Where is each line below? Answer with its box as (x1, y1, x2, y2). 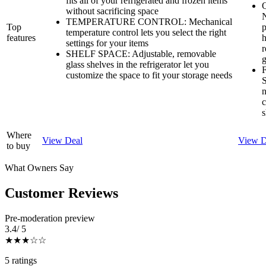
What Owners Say (5, 163, 74, 173)
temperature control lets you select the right (66, 27, 226, 38)
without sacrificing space (66, 6, 159, 17)
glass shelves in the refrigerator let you (66, 59, 209, 70)
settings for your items (66, 38, 148, 49)
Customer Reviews (5, 185, 118, 201)
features (7, 33, 36, 43)
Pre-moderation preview (5, 213, 95, 223)
